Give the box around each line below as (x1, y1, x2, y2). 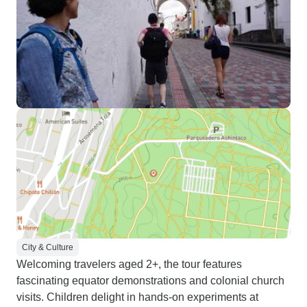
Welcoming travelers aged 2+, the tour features (16, 258, 242, 270)
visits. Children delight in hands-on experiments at (16, 291, 258, 303)
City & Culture (22, 243, 73, 252)
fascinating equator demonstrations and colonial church (16, 275, 284, 286)
